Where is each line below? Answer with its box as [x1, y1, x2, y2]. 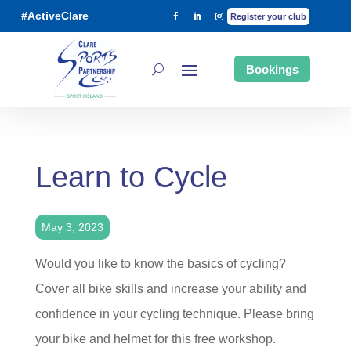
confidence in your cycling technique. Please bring [34, 307, 314, 320]
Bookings [245, 62, 299, 76]
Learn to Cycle [34, 161, 227, 194]
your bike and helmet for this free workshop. [34, 332, 282, 346]
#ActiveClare [21, 9, 89, 23]
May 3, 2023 [41, 221, 103, 233]
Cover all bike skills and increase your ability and [34, 282, 306, 295]
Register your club [230, 12, 306, 22]
